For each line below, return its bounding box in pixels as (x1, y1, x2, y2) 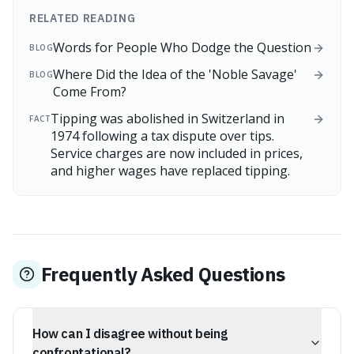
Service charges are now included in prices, (51, 145, 303, 162)
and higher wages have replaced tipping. (51, 162, 290, 179)
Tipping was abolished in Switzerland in (51, 110, 284, 127)
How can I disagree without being (32, 326, 228, 341)
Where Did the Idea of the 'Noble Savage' (53, 66, 297, 83)
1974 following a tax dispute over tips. (51, 127, 274, 145)
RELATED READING (29, 11, 136, 25)
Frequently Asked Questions (41, 262, 285, 287)
